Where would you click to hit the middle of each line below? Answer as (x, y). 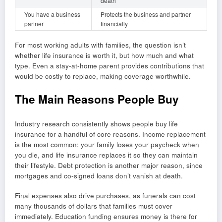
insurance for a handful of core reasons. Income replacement (110, 134)
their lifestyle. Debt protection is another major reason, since (109, 166)
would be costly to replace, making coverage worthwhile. (103, 76)
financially (114, 24)
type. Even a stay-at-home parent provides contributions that (110, 66)
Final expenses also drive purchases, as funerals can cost (105, 196)
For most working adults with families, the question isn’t (100, 45)
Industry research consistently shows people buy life (96, 124)
